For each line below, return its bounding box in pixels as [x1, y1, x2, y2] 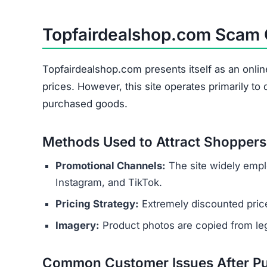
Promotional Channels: [55, 160, 166, 172]
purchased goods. [42, 98, 128, 110]
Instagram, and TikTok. [55, 176, 162, 189]
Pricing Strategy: [55, 198, 139, 210]
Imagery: [55, 219, 100, 232]
